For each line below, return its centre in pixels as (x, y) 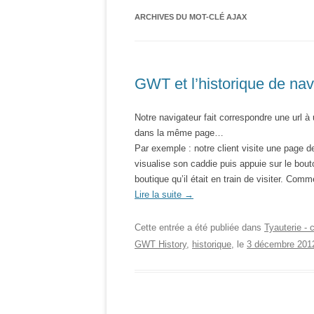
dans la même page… (179, 133)
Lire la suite (159, 194)
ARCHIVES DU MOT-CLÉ (180, 17)
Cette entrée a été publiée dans (199, 227)
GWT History (161, 244)
